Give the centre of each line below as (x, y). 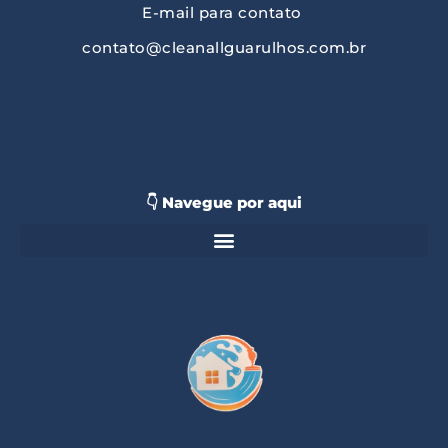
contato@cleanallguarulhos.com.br (224, 47)
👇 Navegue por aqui (224, 202)
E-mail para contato (224, 12)
